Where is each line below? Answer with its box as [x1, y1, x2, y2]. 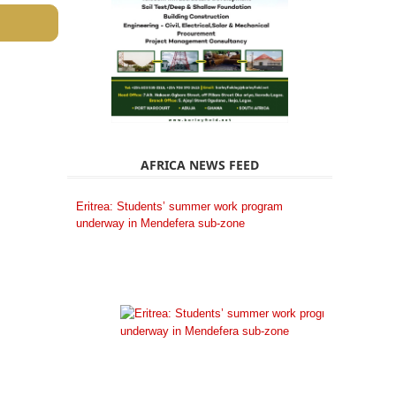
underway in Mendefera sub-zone [76, 217, 245, 231]
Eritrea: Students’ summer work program [76, 200, 283, 214]
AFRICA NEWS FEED [141, 156, 259, 174]
